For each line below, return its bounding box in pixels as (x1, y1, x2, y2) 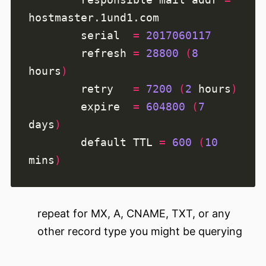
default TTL (81, 136, 159, 149)
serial (81, 29, 133, 42)
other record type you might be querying (37, 225, 242, 238)
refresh (81, 47, 133, 60)
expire (81, 100, 133, 113)
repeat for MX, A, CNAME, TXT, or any (37, 207, 230, 220)
